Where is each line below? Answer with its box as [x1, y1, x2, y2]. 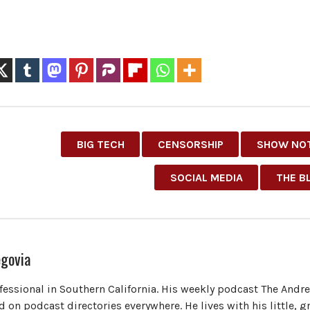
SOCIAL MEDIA [170, 170, 243, 184]
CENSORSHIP [157, 137, 224, 151]
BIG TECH [76, 137, 125, 151]
